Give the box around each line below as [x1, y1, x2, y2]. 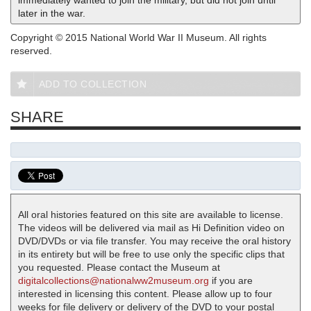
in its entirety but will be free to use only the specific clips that [18, 248, 285, 260]
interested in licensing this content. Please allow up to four [18, 287, 272, 299]
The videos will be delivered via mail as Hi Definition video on [18, 221, 285, 233]
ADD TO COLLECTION [38, 78, 146, 90]
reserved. [10, 44, 52, 56]
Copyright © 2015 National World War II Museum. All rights [10, 31, 267, 43]
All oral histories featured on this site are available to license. [18, 208, 283, 220]
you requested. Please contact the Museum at [18, 261, 220, 273]
